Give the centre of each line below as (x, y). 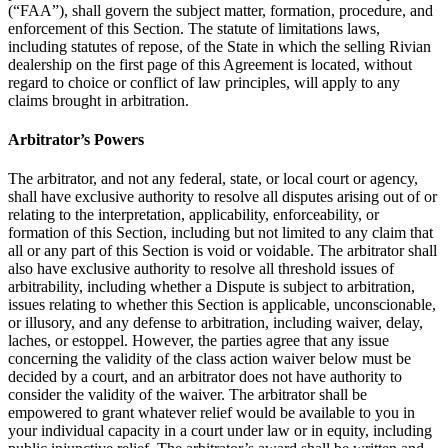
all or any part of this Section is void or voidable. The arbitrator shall (222, 251)
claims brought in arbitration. (98, 100)
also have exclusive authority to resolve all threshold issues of (201, 269)
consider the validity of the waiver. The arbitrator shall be (187, 395)
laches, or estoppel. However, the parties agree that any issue (198, 341)
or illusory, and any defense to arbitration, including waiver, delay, (215, 323)
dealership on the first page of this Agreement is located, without (210, 64)
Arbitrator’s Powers (76, 139)
